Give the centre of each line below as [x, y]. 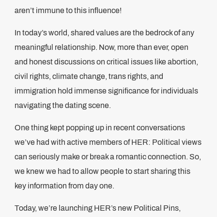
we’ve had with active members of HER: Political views [108, 142]
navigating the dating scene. [63, 105]
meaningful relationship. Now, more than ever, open [101, 47]
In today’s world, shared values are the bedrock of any [104, 33]
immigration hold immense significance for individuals [106, 91]
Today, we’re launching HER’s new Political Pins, [98, 208]
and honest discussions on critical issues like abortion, [106, 62]
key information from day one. [65, 186]
